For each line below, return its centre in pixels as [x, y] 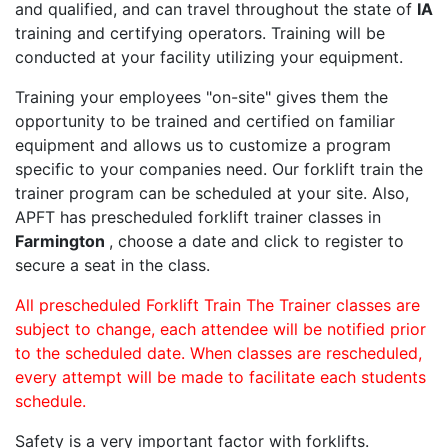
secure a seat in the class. [112, 265]
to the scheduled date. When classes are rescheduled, [218, 353]
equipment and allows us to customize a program [203, 145]
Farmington [62, 241]
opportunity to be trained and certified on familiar [205, 121]
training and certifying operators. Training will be [200, 33]
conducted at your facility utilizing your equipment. [209, 57]
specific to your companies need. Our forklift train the [219, 169]
